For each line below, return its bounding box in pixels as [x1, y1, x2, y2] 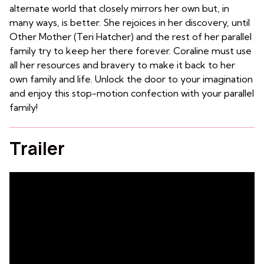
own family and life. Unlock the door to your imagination [9, 72, 253, 85]
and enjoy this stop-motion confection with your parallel [9, 87, 254, 99]
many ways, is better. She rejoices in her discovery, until [9, 16, 250, 28]
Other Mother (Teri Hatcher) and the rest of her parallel [9, 30, 252, 42]
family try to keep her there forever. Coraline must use [9, 44, 252, 57]
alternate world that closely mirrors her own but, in [9, 2, 229, 14]
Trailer [9, 136, 65, 160]
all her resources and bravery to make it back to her [9, 58, 235, 71]
